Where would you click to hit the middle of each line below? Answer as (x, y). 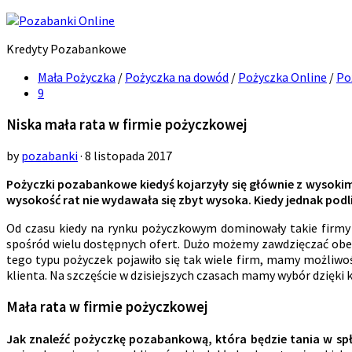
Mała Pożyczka (77, 77)
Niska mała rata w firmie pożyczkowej (127, 124)
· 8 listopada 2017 (125, 156)
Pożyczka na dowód (177, 77)
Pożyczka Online (282, 77)
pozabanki (49, 156)
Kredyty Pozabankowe (66, 49)
